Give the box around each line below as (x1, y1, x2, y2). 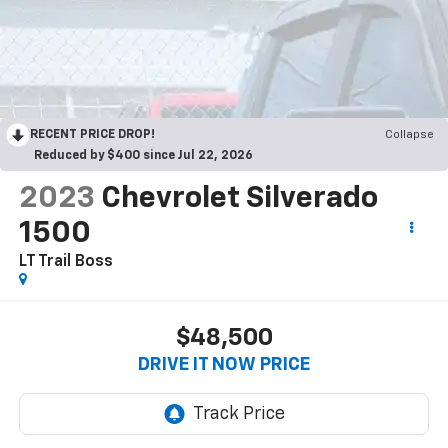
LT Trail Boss (18, 254, 113, 271)
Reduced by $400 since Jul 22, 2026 (34, 150, 253, 163)
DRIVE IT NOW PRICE (138, 355, 310, 374)
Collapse (385, 129, 434, 142)
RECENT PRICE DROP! (30, 129, 155, 142)
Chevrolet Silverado (100, 184, 378, 215)
